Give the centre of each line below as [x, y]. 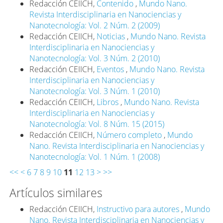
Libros [109, 102]
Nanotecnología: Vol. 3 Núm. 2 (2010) [95, 58]
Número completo [130, 135]
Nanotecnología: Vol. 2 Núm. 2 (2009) [95, 25]
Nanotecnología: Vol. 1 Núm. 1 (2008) [95, 157]
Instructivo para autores [139, 209]
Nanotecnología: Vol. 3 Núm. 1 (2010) [95, 91]
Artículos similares [56, 192]
